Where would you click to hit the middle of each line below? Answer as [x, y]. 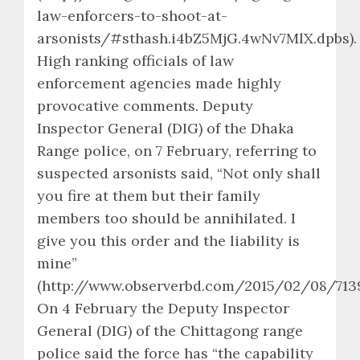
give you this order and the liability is [168, 240]
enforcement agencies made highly [159, 83]
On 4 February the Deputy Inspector [163, 308]
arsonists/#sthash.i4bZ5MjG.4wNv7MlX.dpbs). [197, 38]
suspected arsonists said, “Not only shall [179, 173]
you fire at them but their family [149, 195]
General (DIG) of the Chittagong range [170, 330]
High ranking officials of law [135, 60]
